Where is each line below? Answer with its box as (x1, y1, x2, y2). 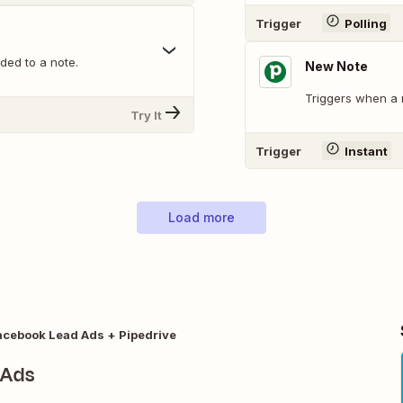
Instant (344, 143, 388, 158)
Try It (130, 107, 162, 122)
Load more (168, 210, 235, 225)
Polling (344, 15, 387, 31)
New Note (305, 58, 368, 74)
